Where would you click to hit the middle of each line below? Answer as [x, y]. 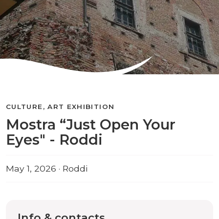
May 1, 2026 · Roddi [47, 168]
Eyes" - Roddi [54, 140]
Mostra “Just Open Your [91, 124]
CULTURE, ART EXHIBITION [60, 107]
